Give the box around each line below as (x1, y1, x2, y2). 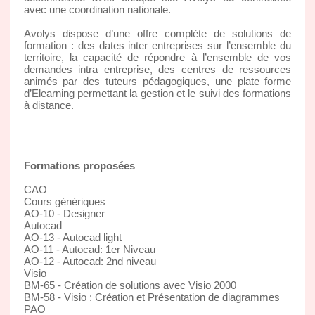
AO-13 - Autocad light (23, 231, 122, 243)
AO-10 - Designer (23, 207, 105, 219)
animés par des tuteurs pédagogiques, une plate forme (23, 75, 292, 87)
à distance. (23, 98, 74, 111)
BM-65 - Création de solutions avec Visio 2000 (23, 278, 236, 291)
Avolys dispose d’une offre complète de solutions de (23, 27, 292, 39)
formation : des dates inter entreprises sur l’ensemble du (23, 39, 292, 51)
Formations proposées (23, 159, 135, 172)
